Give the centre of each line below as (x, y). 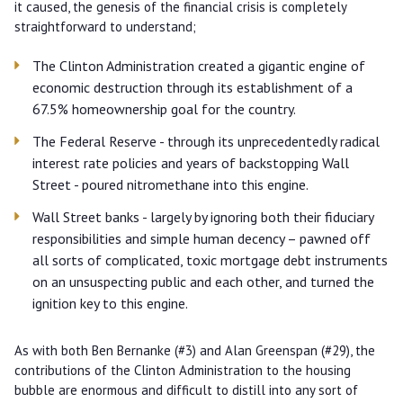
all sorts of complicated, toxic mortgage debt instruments (210, 260)
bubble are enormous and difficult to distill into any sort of (186, 390)
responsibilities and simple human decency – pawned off (201, 238)
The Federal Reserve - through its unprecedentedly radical (206, 141)
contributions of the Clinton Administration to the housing (182, 370)
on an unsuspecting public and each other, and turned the (203, 282)
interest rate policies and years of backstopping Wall (190, 163)
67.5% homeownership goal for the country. (164, 109)
